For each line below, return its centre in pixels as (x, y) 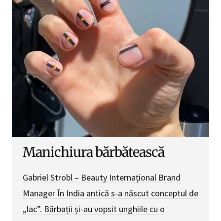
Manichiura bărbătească (93, 152)
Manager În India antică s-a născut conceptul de (110, 193)
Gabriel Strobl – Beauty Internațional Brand (102, 178)
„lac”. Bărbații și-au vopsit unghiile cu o (94, 209)
